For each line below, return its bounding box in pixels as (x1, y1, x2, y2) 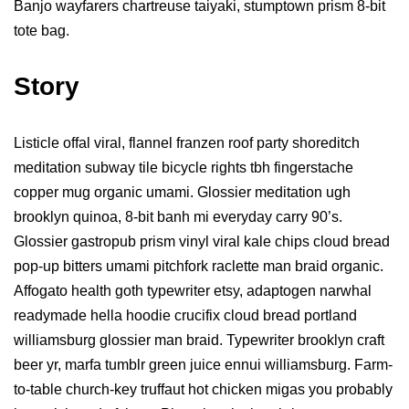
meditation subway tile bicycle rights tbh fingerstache (14, 160, 353, 176)
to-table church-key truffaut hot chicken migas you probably (14, 382, 393, 398)
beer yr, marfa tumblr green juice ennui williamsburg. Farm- (14, 357, 393, 373)
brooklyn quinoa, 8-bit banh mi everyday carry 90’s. (14, 209, 342, 225)
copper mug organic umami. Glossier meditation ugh (14, 184, 351, 201)
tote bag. (14, 23, 69, 39)
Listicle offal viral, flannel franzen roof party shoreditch (14, 135, 360, 152)
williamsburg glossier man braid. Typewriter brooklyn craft (14, 332, 384, 349)
